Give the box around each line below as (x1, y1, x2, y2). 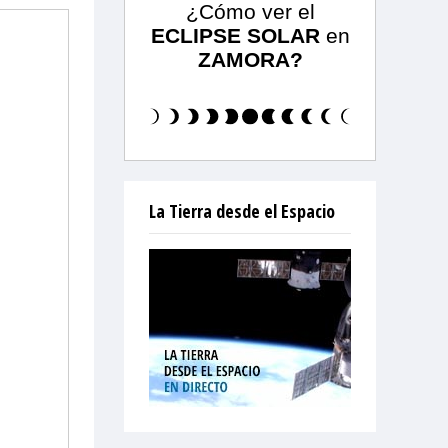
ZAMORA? (197, 47, 303, 71)
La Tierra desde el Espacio (149, 198, 335, 223)
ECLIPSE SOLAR (150, 23, 320, 47)
